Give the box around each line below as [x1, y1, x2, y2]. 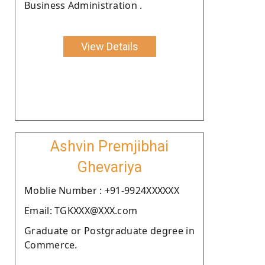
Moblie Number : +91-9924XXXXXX [24, 183, 179, 197]
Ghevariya [77, 158, 142, 176]
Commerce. [24, 238, 77, 251]
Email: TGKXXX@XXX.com [24, 203, 138, 217]
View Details [80, 40, 138, 53]
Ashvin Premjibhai [50, 137, 169, 155]
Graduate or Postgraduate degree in [24, 224, 195, 237]
